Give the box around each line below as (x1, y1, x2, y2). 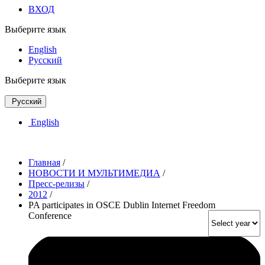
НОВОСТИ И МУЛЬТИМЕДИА (28, 167, 160, 178)
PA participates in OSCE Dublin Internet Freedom (28, 199, 215, 210)
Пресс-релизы (28, 178, 85, 189)
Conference (28, 210, 72, 221)
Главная (28, 157, 60, 167)
